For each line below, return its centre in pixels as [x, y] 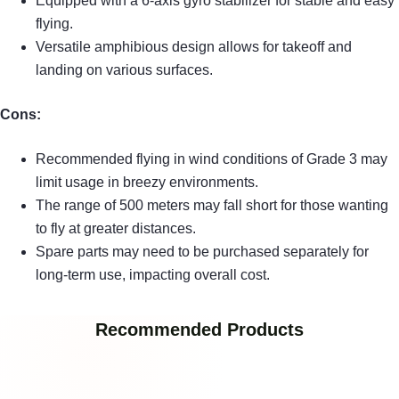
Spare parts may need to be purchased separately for [202, 251]
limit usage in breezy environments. [147, 182]
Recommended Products [199, 329]
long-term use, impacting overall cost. [153, 274]
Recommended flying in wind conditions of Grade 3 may [212, 159]
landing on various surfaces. [124, 69]
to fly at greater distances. [116, 228]
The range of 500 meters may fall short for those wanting [212, 205]
